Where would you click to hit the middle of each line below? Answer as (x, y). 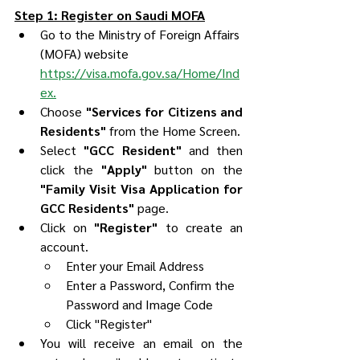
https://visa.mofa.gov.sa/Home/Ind (140, 73)
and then (212, 150)
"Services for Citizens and (164, 111)
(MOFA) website (86, 53)
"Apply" (124, 169)
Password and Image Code (139, 304)
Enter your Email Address (135, 266)
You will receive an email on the (141, 343)
